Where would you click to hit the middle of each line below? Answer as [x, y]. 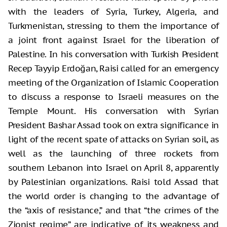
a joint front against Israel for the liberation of [113, 40]
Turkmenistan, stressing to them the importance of [113, 26]
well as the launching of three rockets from [113, 153]
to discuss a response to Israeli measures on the [113, 97]
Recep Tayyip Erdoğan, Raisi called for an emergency [113, 68]
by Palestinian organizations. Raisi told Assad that [113, 182]
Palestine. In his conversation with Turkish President [113, 54]
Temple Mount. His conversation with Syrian [113, 111]
